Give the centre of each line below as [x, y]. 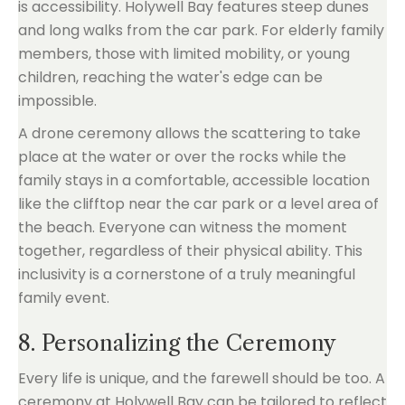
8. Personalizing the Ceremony [177, 343]
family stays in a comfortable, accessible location [194, 180]
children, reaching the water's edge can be [170, 77]
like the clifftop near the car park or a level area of [198, 204]
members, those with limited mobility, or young [184, 54]
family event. [64, 298]
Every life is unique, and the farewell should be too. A [202, 378]
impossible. [57, 101]
